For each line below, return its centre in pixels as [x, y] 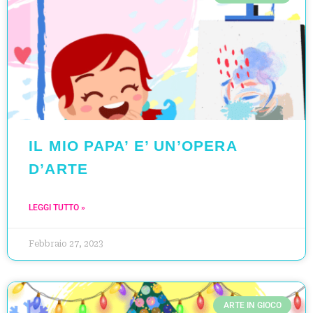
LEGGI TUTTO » [57, 207]
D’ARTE [59, 168]
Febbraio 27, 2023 [66, 243]
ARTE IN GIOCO [252, 305]
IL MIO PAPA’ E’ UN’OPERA [133, 145]
